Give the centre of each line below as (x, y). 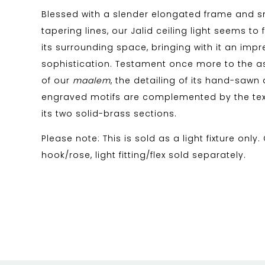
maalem (92, 80)
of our (57, 80)
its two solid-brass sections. (109, 114)
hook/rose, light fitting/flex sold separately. (144, 155)
